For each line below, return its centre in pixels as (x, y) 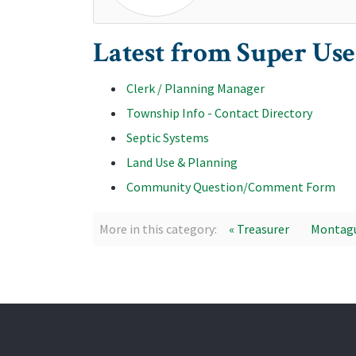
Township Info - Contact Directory (219, 113)
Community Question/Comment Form (231, 187)
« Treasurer (259, 229)
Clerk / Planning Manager (195, 88)
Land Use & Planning (182, 162)
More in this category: (158, 229)
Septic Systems (168, 137)
